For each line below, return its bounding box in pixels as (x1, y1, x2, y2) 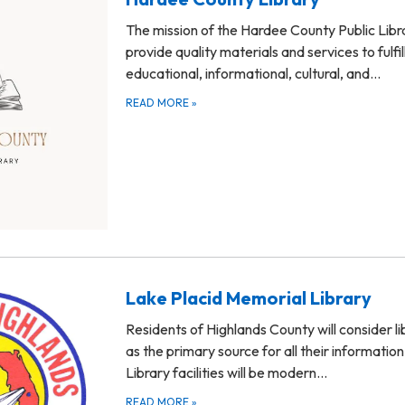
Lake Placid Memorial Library (126, 286, 372, 309)
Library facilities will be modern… (126, 363, 327, 381)
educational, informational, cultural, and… (126, 63, 381, 82)
